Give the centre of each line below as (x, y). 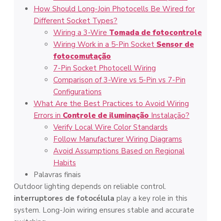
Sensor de (175, 44)
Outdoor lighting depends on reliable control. (90, 186)
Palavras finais (57, 174)
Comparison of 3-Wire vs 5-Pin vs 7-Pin (119, 80)
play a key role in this (151, 198)
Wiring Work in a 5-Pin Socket (105, 44)
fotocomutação (82, 56)
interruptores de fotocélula (64, 198)
